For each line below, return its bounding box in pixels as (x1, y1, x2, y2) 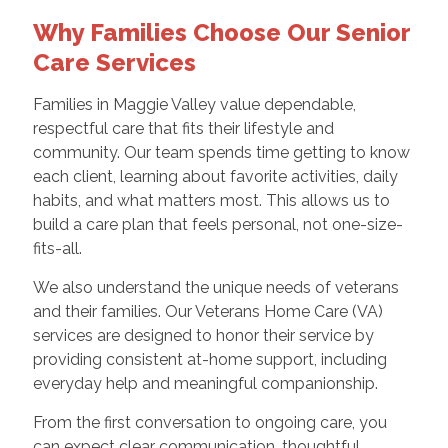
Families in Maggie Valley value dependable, (32, 95, 356, 115)
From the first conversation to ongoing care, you (32, 413, 387, 433)
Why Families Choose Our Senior (32, 18, 410, 48)
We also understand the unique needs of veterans (32, 278, 399, 298)
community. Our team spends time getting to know (32, 143, 410, 163)
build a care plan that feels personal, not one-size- (32, 215, 403, 235)
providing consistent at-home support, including (32, 350, 387, 370)
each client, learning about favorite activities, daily (32, 167, 398, 187)
